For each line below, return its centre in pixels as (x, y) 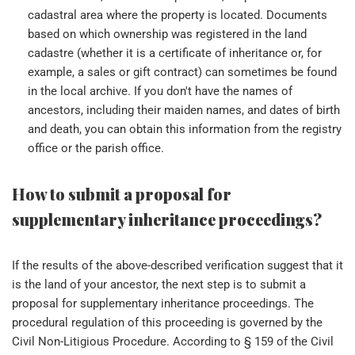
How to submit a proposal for (122, 193)
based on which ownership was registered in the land (167, 34)
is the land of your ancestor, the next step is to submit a (159, 284)
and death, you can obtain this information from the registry (185, 129)
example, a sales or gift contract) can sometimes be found (182, 72)
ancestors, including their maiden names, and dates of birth (184, 110)
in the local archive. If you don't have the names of (160, 91)
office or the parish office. (96, 148)
